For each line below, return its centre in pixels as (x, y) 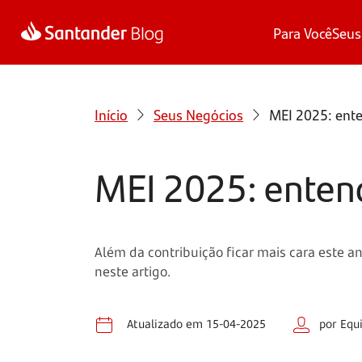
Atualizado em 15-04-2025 (196, 324)
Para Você (302, 32)
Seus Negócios (198, 115)
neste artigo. (133, 272)
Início (111, 115)
